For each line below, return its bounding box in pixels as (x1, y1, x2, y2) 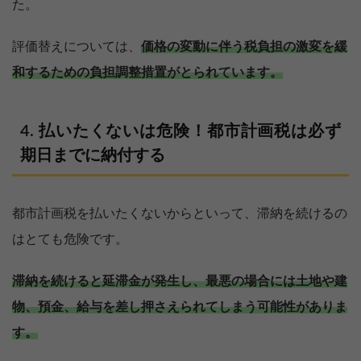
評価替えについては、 (12, 39, 141, 53)
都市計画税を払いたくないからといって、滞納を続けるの (12, 206, 347, 220)
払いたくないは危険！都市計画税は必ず (38, 122, 342, 139)
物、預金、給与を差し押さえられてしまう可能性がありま (12, 300, 347, 313)
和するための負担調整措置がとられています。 (12, 65, 283, 79)
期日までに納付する (20, 147, 165, 164)
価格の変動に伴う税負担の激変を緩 (141, 39, 347, 53)
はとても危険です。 (12, 232, 128, 246)
